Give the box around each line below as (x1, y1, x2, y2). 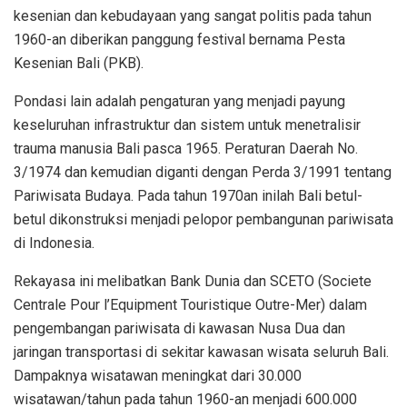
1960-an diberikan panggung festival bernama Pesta (14, 31, 345, 49)
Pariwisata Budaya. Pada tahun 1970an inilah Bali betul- (14, 187, 362, 205)
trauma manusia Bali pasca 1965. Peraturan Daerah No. (14, 140, 358, 158)
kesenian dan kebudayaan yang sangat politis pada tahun (14, 7, 372, 25)
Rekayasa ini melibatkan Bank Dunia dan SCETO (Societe (14, 273, 372, 291)
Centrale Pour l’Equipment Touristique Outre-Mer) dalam (14, 296, 367, 314)
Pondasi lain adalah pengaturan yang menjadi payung (14, 93, 345, 111)
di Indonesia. (14, 234, 94, 253)
